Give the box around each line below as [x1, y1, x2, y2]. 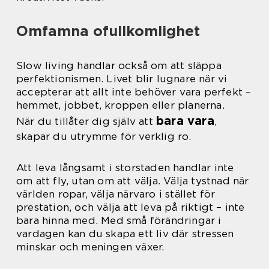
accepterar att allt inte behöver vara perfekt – [16, 86, 252, 98]
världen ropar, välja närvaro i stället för [16, 188, 216, 200]
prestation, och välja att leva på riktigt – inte [16, 201, 245, 213]
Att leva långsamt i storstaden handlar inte [16, 162, 234, 174]
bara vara [156, 113, 214, 128]
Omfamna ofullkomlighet [16, 22, 200, 40]
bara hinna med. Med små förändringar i [16, 214, 222, 226]
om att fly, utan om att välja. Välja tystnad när [16, 175, 249, 187]
